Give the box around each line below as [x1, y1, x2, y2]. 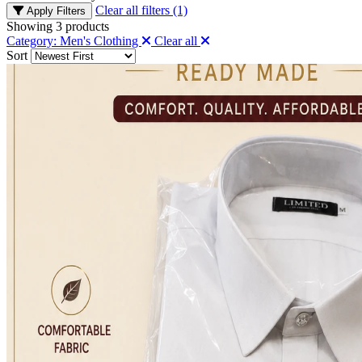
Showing [6, 19, 56, 33]
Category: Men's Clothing [6, 33, 141, 48]
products [62, 19, 109, 33]
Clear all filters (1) [95, 2, 187, 17]
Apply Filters [27, 4, 86, 17]
